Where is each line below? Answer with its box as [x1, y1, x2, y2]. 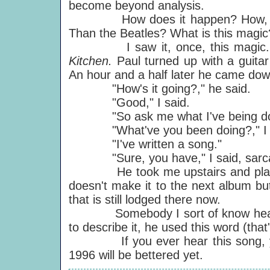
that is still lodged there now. [69, 193, 221, 206]
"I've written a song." [69, 137, 222, 151]
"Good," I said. [69, 96, 190, 109]
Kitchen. [69, 54, 117, 67]
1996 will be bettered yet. [69, 248, 203, 262]
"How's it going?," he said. [69, 82, 251, 95]
